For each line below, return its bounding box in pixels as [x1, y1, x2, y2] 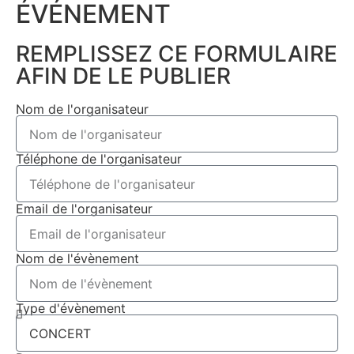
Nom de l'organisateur [16, 101, 149, 118]
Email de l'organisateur [16, 201, 153, 217]
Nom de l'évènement [16, 250, 139, 267]
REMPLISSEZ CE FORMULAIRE [16, 40, 337, 68]
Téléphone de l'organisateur [16, 151, 182, 168]
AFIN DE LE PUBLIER [16, 62, 231, 90]
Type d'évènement [16, 300, 126, 317]
